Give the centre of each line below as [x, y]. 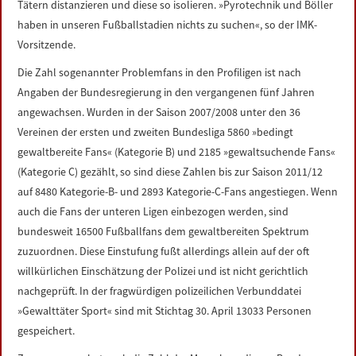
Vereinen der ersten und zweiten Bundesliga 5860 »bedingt [156, 132]
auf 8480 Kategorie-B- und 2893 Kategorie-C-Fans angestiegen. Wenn [178, 192]
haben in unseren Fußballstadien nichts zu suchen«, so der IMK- [168, 25]
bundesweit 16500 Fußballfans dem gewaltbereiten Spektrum [164, 231]
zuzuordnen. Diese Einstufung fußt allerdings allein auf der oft [164, 251]
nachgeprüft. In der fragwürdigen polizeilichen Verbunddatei [160, 291]
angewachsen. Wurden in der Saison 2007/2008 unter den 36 [159, 112]
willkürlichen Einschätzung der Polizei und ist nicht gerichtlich [163, 271]
